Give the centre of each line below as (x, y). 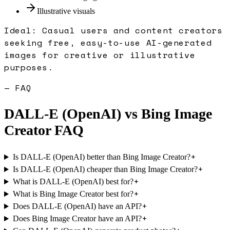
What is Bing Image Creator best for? (73, 194)
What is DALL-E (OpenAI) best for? (73, 182)
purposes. (29, 67)
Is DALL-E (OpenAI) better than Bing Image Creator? (101, 157)
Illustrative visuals (66, 11)
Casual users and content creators (132, 30)
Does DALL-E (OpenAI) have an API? (77, 206)
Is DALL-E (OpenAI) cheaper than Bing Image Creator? (105, 169)
